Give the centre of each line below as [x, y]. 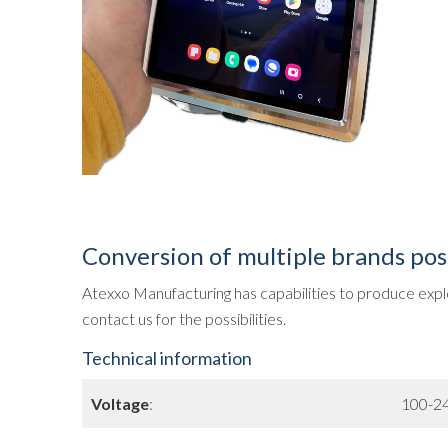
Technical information [167, 358]
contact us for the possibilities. [184, 318]
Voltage [120, 403]
